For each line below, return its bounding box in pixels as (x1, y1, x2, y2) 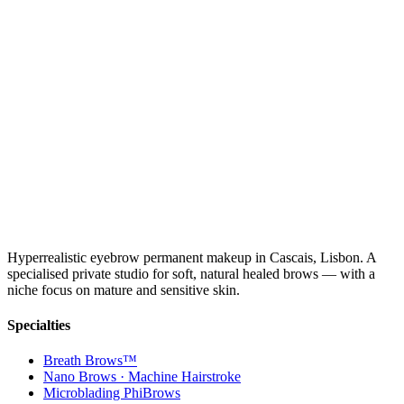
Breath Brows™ (43, 353, 137, 369)
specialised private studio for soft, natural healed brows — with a (7, 265, 375, 281)
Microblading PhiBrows (43, 385, 180, 401)
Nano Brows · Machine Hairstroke (43, 369, 241, 385)
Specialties (7, 317, 70, 333)
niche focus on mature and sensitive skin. (7, 281, 240, 298)
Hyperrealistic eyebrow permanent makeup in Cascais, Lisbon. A (7, 249, 376, 265)
